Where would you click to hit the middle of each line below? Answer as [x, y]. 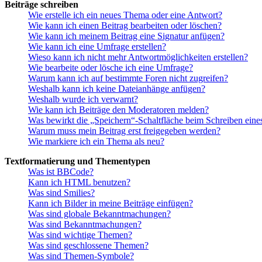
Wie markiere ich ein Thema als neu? [96, 142]
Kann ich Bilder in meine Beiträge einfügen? [111, 204]
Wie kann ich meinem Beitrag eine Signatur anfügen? [126, 36]
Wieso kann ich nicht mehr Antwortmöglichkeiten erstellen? [138, 57]
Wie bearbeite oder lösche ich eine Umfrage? [111, 68]
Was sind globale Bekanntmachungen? [99, 214]
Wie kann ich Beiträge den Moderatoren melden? [118, 110]
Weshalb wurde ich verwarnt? [83, 99]
